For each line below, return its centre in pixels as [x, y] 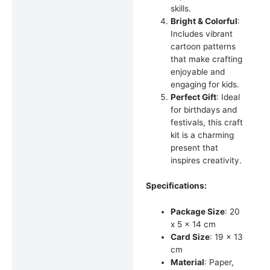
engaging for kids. [205, 85]
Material [187, 262]
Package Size [197, 211]
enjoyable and [197, 72]
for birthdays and [203, 110]
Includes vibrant [201, 34]
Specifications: [176, 185]
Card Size [190, 237]
